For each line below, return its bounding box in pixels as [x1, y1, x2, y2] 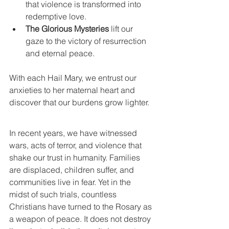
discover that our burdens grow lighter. [9, 97, 149, 107]
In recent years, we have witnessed [9, 128, 139, 138]
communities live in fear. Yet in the [9, 177, 133, 187]
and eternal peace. [26, 48, 95, 58]
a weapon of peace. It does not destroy [9, 214, 153, 224]
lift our [109, 24, 135, 34]
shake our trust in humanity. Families [9, 152, 142, 163]
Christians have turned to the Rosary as [9, 201, 154, 212]
